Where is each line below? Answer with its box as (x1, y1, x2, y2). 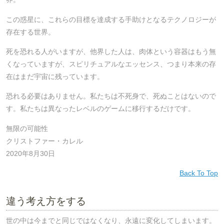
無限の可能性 (6, 124, 48, 132)
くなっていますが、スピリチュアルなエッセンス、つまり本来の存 (6, 59, 216, 68)
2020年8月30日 (6, 149, 55, 157)
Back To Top (179, 169, 218, 177)
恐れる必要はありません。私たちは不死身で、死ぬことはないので (6, 92, 216, 100)
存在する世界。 (6, 27, 55, 36)
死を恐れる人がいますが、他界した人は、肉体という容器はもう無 (6, 47, 216, 55)
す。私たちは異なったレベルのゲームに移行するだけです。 (6, 104, 195, 113)
